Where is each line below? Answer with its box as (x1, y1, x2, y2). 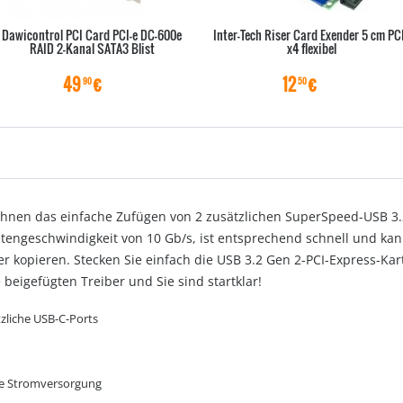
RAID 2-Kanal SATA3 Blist (29, 39, 155, 58)
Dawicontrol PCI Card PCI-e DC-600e (2, 25, 182, 44)
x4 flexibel (286, 39, 336, 58)
